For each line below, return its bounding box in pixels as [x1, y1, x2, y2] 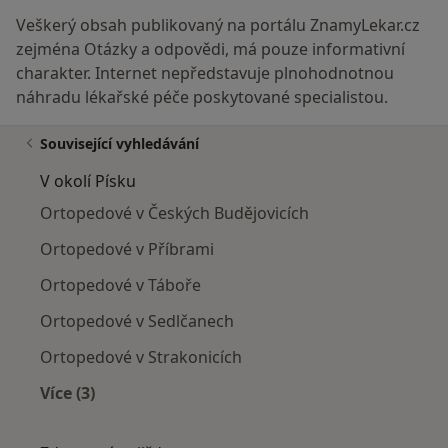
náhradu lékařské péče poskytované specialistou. [16, 85, 388, 108]
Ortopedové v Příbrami [40, 237, 214, 260]
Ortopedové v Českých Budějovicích [40, 201, 309, 224]
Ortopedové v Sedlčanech [40, 309, 234, 332]
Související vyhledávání [40, 133, 199, 153]
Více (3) [40, 381, 95, 404]
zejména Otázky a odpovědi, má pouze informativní [16, 37, 405, 60]
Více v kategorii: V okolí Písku [66, 404, 300, 427]
